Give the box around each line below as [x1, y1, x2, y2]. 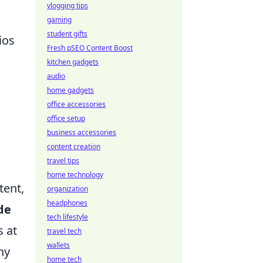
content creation [47, 141, 100, 151]
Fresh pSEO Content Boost [47, 43, 133, 53]
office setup [47, 113, 85, 123]
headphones [47, 198, 87, 208]
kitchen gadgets [47, 57, 99, 67]
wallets [47, 240, 70, 250]
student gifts [47, 29, 87, 39]
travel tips [47, 156, 79, 166]
